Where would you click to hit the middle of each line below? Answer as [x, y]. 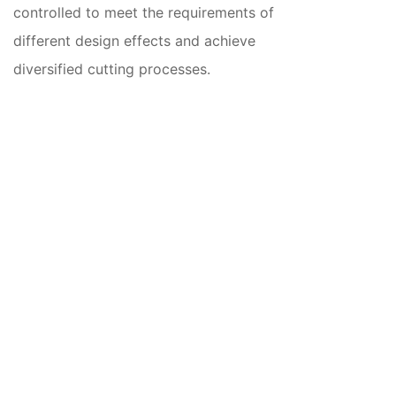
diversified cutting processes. [112, 69]
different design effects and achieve [134, 40]
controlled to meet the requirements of [144, 12]
